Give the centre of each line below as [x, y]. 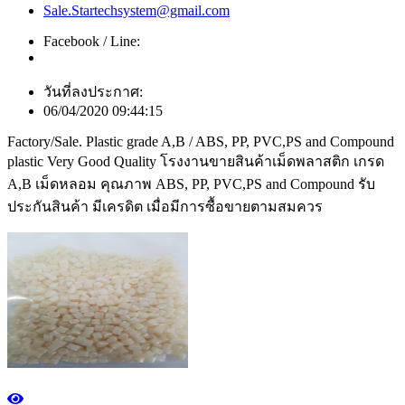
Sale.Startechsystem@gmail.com [137, 11]
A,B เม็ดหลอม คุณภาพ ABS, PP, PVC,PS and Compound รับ [191, 184]
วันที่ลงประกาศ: [93, 92]
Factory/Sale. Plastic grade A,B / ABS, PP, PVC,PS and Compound [201, 142]
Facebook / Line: [92, 42]
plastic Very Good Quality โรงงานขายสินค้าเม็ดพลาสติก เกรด [196, 162]
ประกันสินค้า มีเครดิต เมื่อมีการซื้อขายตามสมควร [165, 207]
